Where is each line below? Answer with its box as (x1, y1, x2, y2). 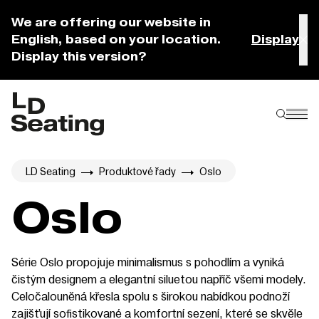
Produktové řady (99, 164, 176, 178)
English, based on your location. (11, 32, 221, 47)
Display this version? (11, 49, 147, 64)
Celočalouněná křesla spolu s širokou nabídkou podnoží (11, 288, 290, 303)
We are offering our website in (11, 15, 211, 30)
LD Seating (26, 164, 75, 178)
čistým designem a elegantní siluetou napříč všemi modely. (11, 271, 306, 286)
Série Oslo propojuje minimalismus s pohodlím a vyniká (11, 254, 284, 269)
